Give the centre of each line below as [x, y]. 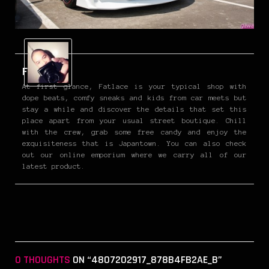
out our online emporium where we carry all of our [134, 154]
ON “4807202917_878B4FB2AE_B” [146, 259]
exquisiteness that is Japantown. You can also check [134, 143]
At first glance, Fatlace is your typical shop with [134, 86]
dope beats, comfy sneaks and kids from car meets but [134, 97]
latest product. [54, 166]
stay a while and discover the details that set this [134, 109]
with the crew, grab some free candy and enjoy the [134, 131]
